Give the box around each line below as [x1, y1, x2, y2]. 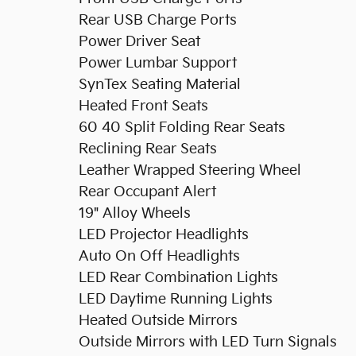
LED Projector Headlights [79, 226, 249, 243]
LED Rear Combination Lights [79, 269, 278, 286]
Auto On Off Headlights [79, 248, 240, 265]
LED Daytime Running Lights [79, 291, 273, 308]
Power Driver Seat [79, 33, 200, 50]
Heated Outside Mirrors [79, 312, 238, 329]
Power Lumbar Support [79, 55, 237, 72]
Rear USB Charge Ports [79, 12, 237, 29]
